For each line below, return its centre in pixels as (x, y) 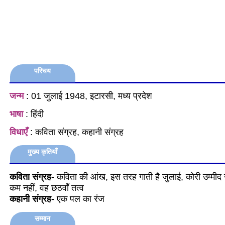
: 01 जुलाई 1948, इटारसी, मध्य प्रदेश (88, 96)
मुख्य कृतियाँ (43, 152)
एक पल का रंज (79, 199)
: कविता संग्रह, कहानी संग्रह (76, 132)
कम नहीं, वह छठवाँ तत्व (47, 188)
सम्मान (43, 218)
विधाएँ (19, 132)
